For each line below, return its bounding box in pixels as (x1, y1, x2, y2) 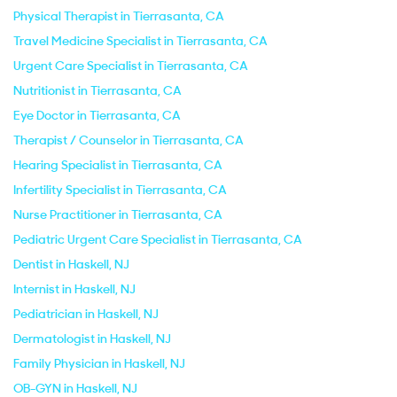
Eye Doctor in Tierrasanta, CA (13, 107, 181, 123)
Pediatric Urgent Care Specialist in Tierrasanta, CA (13, 231, 302, 247)
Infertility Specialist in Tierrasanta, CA (13, 182, 227, 198)
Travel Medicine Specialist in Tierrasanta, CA (13, 33, 268, 49)
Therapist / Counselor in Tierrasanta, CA (13, 132, 244, 148)
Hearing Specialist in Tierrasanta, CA (13, 157, 222, 173)
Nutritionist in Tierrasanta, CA (13, 82, 182, 98)
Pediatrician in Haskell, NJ (13, 306, 159, 322)
